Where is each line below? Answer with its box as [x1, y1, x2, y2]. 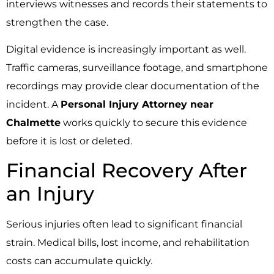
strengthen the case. [6, 16, 108, 28]
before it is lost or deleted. [6, 135, 132, 147]
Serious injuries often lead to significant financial [6, 218, 242, 231]
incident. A [6, 98, 61, 110]
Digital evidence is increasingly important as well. [6, 43, 246, 55]
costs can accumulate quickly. [6, 255, 152, 267]
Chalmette [6, 116, 61, 128]
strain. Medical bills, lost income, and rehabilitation [6, 237, 250, 249]
